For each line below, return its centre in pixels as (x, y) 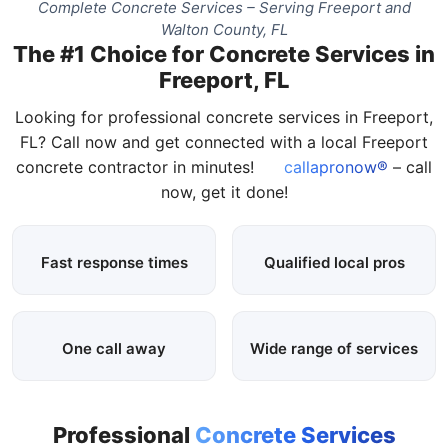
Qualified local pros (334, 262)
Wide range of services (334, 348)
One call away (114, 348)
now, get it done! (224, 191)
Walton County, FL (224, 29)
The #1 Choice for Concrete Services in (224, 53)
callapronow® (333, 166)
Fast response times (114, 262)
